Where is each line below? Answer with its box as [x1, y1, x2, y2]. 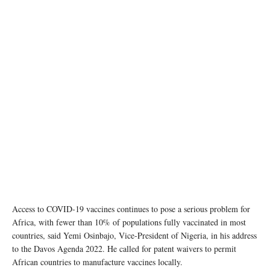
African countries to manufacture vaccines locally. [12, 256, 183, 268]
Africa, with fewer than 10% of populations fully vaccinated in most [12, 216, 246, 228]
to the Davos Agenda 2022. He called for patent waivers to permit [12, 243, 236, 255]
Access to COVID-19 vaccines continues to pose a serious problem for [12, 203, 250, 215]
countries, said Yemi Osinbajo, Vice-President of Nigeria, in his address [12, 230, 257, 242]
